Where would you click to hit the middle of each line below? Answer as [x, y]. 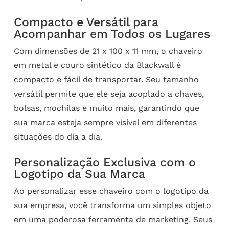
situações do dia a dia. [58, 136]
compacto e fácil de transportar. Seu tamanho [106, 79]
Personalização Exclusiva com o [105, 162]
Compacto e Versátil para [86, 22]
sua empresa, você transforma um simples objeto [112, 205]
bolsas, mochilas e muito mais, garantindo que [106, 108]
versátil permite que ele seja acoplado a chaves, [109, 94]
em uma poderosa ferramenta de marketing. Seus [113, 219]
